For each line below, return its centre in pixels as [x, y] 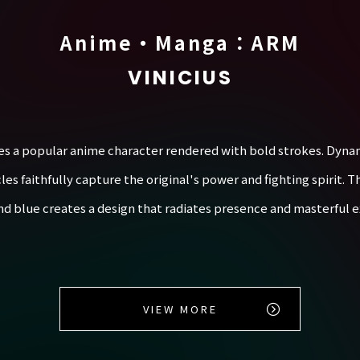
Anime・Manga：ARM [180, 43]
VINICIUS [180, 78]
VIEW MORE [180, 309]
